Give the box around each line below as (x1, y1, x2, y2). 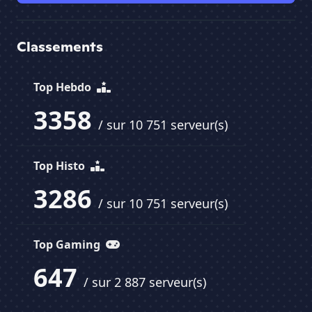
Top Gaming (33, 237, 103, 253)
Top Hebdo (33, 79, 94, 95)
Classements (17, 38, 103, 56)
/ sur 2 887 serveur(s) (84, 274, 206, 291)
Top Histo (33, 158, 88, 174)
